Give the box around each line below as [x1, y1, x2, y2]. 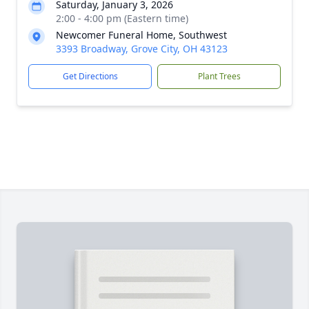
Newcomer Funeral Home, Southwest [56, 28, 227, 41]
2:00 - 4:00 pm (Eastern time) [56, 12, 188, 25]
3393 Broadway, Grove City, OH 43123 [56, 42, 228, 55]
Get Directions [62, 70, 118, 82]
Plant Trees [197, 70, 241, 82]
